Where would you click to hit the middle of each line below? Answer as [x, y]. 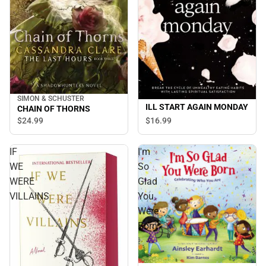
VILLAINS [29, 196]
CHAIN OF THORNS [54, 108]
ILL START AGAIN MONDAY [197, 107]
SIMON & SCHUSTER [51, 98]
